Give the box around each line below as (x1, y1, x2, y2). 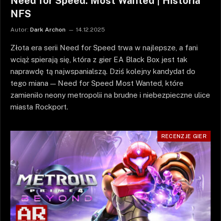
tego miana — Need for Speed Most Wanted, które (10, 79, 184, 88)
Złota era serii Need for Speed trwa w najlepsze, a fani (10, 43, 198, 52)
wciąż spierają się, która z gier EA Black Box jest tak (10, 55, 187, 64)
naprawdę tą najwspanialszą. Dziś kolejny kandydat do (10, 67, 195, 76)
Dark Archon (30, 26, 66, 34)
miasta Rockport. (10, 103, 68, 111)
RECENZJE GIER (161, 133, 207, 140)
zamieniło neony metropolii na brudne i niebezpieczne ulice (10, 91, 210, 100)
